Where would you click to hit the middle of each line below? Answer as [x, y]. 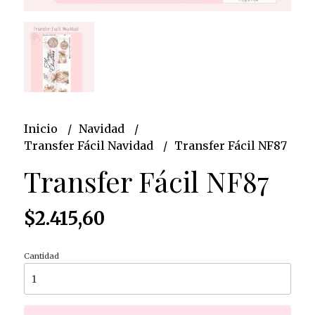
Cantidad [41, 256]
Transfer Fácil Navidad [90, 146]
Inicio [42, 129]
